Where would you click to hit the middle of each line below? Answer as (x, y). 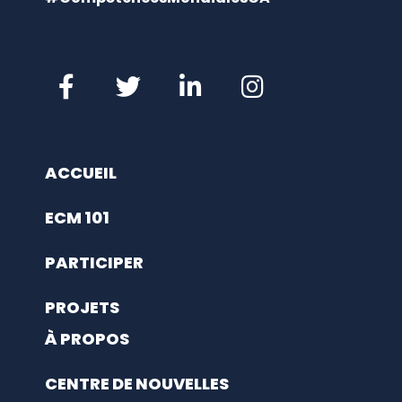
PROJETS (82, 308)
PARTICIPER (94, 263)
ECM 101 (77, 218)
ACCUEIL (81, 173)
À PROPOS (87, 339)
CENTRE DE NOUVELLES (137, 384)
